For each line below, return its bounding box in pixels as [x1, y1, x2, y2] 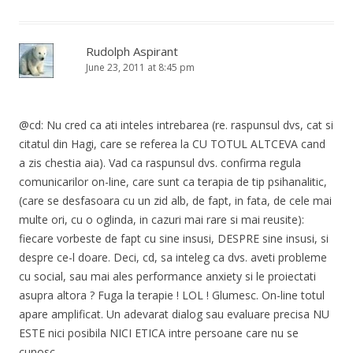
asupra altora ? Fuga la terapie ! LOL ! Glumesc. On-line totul [19, 287, 325, 303]
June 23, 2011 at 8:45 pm [86, 60, 195, 74]
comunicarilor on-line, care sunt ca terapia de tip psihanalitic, [19, 173, 327, 189]
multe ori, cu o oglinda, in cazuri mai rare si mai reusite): [19, 211, 304, 227]
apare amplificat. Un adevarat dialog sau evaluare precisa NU [19, 306, 329, 321]
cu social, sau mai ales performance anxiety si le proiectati [19, 268, 316, 284]
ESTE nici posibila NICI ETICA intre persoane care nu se [19, 325, 299, 340]
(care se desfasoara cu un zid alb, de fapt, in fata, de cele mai [19, 192, 332, 208]
